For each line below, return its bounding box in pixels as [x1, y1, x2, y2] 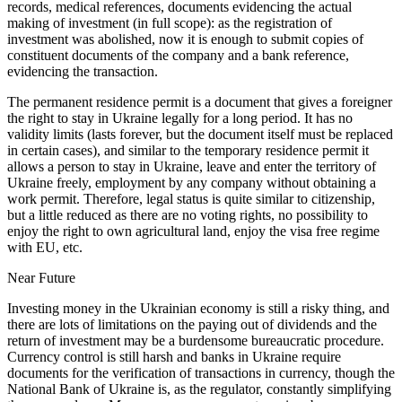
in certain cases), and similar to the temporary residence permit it [7, 143, 369, 159]
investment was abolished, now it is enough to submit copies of [7, 31, 363, 48]
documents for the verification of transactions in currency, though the [7, 365, 395, 381]
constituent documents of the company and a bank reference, [7, 48, 349, 64]
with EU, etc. [7, 240, 83, 256]
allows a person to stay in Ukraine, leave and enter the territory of [7, 159, 376, 175]
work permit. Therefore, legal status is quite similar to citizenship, [7, 191, 375, 207]
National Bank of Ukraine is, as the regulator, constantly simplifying [7, 381, 391, 398]
